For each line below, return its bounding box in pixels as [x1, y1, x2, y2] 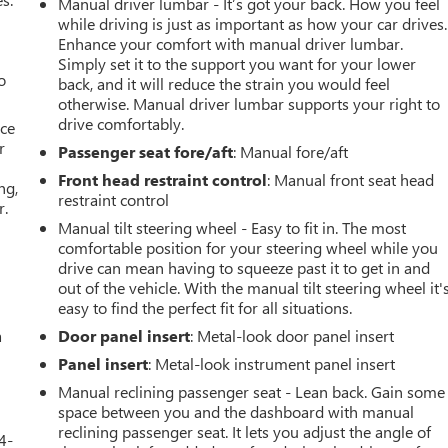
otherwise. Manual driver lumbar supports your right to [58, 93, 441, 114]
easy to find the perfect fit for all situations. [58, 297, 353, 318]
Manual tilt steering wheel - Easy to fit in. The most [58, 217, 407, 238]
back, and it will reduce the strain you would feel [58, 73, 391, 94]
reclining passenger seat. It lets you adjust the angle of [58, 421, 432, 442]
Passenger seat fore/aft [58, 141, 234, 162]
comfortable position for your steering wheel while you [58, 237, 439, 258]
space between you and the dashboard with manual [58, 401, 415, 422]
